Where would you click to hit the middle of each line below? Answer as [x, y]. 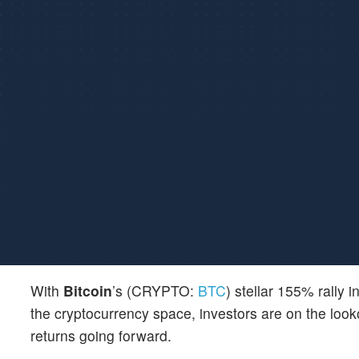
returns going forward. [101, 335]
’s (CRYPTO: [155, 290]
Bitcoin [88, 290]
